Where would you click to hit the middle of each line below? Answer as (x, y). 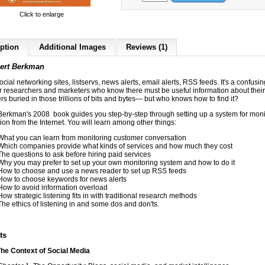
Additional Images (72, 47)
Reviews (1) (147, 47)
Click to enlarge (41, 14)
